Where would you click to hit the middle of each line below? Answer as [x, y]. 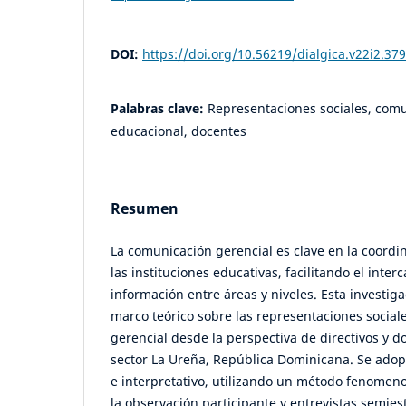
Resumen [145, 209]
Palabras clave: [159, 109]
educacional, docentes [179, 131]
